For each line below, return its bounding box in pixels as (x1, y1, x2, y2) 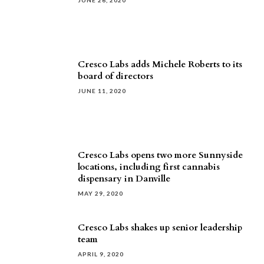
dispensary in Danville (78, 173, 170, 184)
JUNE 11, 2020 (78, 87, 126, 94)
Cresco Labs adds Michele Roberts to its (78, 58, 242, 70)
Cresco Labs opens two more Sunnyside (78, 149, 243, 161)
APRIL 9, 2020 (78, 250, 124, 258)
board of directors (78, 70, 153, 82)
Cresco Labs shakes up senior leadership (78, 222, 242, 233)
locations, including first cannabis (78, 161, 220, 173)
